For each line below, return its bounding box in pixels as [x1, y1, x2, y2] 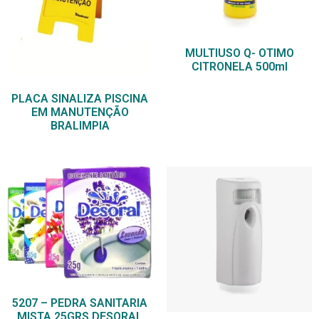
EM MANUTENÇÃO [31, 105, 129, 120]
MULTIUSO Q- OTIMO [184, 46, 294, 61]
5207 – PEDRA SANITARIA [12, 296, 147, 310]
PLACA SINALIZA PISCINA [11, 92, 148, 106]
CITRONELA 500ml [191, 60, 288, 74]
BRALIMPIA [50, 119, 110, 133]
